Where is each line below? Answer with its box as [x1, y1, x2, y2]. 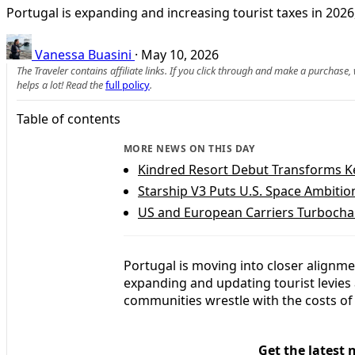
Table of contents [17, 109, 120, 128]
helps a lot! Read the [17, 77, 105, 92]
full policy [105, 77, 150, 92]
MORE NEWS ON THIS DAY [124, 141, 255, 155]
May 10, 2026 [141, 45, 219, 63]
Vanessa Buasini [35, 45, 132, 63]
